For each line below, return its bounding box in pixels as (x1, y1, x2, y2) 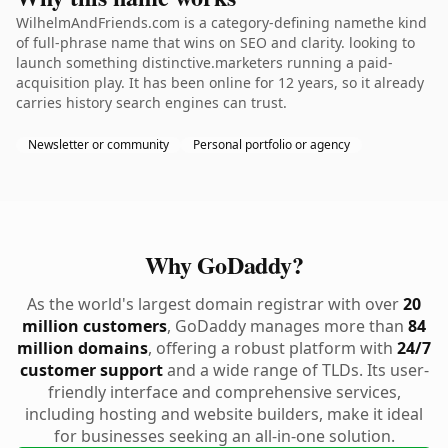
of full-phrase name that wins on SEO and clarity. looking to (16, 33, 415, 52)
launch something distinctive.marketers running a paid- (16, 53, 393, 72)
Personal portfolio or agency (193, 136, 350, 153)
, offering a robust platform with (148, 337, 397, 359)
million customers (22, 315, 167, 337)
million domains (17, 337, 148, 359)
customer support (19, 359, 163, 381)
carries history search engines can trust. (16, 93, 287, 112)
